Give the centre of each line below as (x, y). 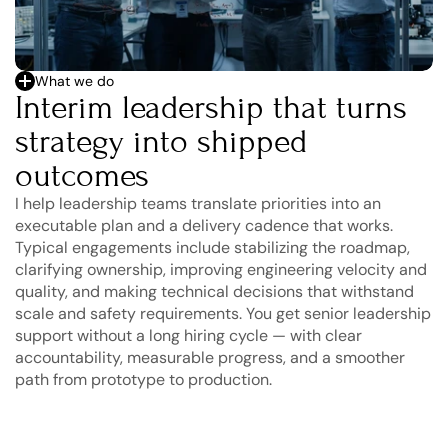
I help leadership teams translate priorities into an (198, 203)
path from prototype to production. (143, 379)
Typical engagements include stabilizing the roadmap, (212, 247)
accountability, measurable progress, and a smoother (210, 357)
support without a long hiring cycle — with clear (188, 335)
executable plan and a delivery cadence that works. (204, 225)
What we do (74, 80)
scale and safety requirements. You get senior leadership (223, 313)
